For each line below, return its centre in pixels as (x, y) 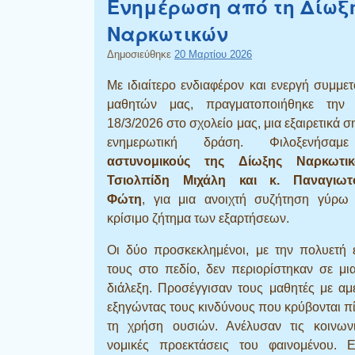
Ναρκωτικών (168, 33)
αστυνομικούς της (166, 161)
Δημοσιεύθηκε (141, 54)
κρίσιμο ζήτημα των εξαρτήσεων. (198, 218)
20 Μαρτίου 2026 (213, 54)
